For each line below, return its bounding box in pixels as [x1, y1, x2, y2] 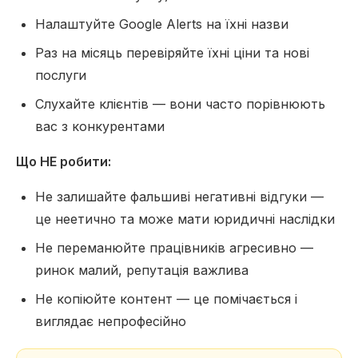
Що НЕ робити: [16, 153, 111, 169]
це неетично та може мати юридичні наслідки [35, 211, 335, 227]
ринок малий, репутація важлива [35, 262, 249, 278]
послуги [35, 67, 86, 83]
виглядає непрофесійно [35, 313, 186, 329]
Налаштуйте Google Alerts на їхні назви [35, 16, 288, 32]
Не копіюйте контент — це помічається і [35, 291, 297, 307]
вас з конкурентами [35, 118, 165, 134]
